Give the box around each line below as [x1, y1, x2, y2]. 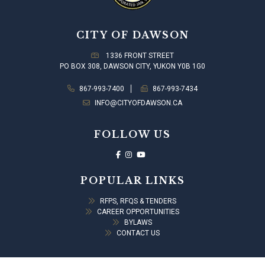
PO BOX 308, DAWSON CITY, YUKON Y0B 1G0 [60, 62, 205, 71]
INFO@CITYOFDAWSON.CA [95, 99, 182, 108]
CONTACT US [117, 229, 160, 238]
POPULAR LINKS [80, 174, 185, 187]
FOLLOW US [94, 128, 171, 141]
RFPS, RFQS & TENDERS [100, 197, 176, 206]
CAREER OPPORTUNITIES [97, 208, 179, 216]
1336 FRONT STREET [104, 51, 174, 60]
